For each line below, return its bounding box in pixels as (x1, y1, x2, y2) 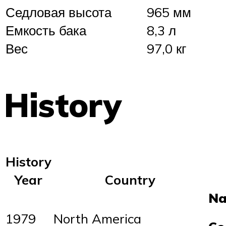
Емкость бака (6, 22, 86, 38)
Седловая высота (6, 4, 111, 20)
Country (104, 171, 155, 188)
